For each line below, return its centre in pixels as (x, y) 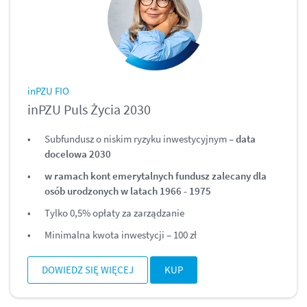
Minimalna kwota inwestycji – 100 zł (121, 234)
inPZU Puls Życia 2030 (89, 109)
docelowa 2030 (78, 153)
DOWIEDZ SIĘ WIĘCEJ (88, 270)
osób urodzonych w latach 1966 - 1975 (128, 191)
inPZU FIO (48, 90)
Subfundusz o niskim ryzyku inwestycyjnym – (140, 138)
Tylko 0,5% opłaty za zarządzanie (114, 212)
